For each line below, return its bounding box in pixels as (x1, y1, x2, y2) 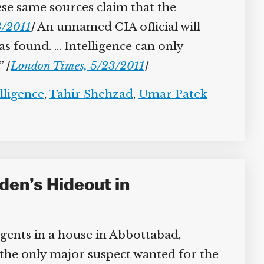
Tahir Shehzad (44, 87, 129, 101)
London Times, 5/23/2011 (6, 59, 140, 72)
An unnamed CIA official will (30, 20, 196, 34)
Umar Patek (134, 87, 203, 101)
